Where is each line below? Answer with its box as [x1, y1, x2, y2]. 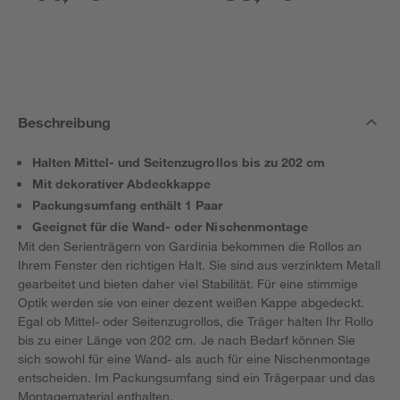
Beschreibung [18, 113, 112, 130]
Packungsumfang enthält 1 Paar [32, 197, 223, 212]
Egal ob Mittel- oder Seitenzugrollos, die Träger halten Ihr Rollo [18, 313, 374, 329]
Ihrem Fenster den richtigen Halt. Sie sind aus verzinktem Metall [18, 257, 381, 272]
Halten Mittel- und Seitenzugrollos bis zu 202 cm [32, 154, 325, 170]
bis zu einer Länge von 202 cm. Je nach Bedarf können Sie [18, 332, 355, 347]
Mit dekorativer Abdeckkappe [32, 176, 212, 191]
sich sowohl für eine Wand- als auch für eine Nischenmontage [18, 351, 371, 366]
